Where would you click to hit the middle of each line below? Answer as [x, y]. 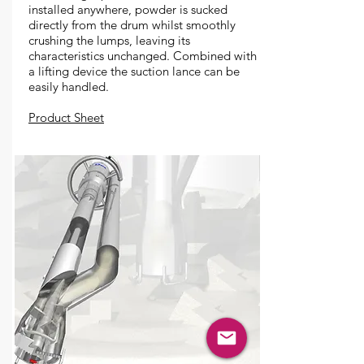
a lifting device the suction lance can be [134, 71]
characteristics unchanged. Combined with [143, 56]
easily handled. [69, 87]
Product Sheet [66, 117]
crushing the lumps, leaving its [109, 40]
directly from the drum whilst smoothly [132, 25]
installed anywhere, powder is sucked [128, 9]
